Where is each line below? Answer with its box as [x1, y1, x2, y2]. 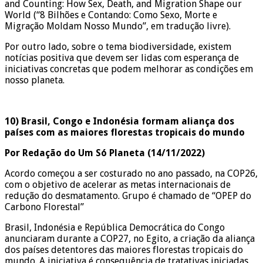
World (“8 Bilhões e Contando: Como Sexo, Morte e [5, 9, 217, 21]
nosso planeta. [5, 74, 65, 86]
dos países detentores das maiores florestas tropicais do [5, 244, 243, 255]
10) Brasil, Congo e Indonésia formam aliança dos [5, 115, 234, 127]
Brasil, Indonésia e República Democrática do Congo [5, 221, 225, 233]
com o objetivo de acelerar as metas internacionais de [5, 178, 231, 190]
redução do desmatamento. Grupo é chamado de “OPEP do [5, 190, 251, 201]
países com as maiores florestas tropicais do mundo [5, 126, 245, 138]
